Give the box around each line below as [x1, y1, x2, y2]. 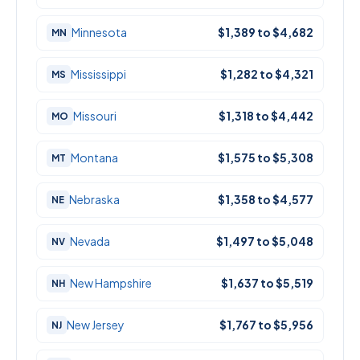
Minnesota [72, 25, 127, 40]
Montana [71, 150, 118, 166]
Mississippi [71, 67, 126, 82]
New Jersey [67, 317, 125, 333]
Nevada [70, 234, 110, 249]
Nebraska [69, 192, 120, 207]
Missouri [73, 108, 117, 124]
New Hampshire [70, 276, 152, 291]
